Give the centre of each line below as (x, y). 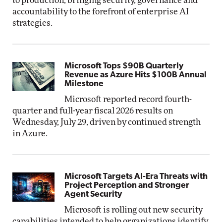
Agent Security (93, 194)
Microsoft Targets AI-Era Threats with (136, 177)
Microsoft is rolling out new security (134, 210)
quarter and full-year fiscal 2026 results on (93, 111)
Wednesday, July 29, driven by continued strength (107, 122)
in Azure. (30, 134)
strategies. (32, 23)
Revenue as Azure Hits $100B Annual (136, 75)
